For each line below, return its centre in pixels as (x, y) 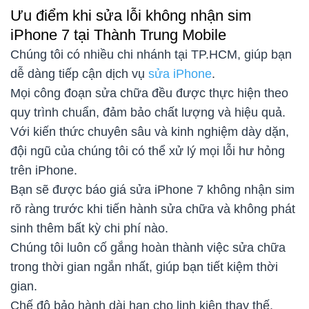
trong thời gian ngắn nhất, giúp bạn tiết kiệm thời (144, 267)
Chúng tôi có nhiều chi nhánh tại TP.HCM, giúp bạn (151, 55)
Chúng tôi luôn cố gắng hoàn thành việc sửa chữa (148, 248)
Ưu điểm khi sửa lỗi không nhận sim (131, 16)
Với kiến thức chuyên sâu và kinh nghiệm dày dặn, (150, 132)
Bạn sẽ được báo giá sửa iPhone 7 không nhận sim (152, 190)
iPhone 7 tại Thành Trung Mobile (120, 35)
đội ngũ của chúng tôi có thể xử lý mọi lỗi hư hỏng (148, 151)
